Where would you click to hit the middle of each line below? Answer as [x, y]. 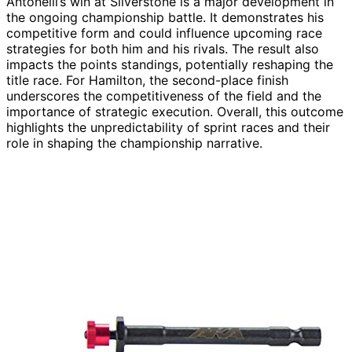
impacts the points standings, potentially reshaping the [170, 65]
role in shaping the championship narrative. [134, 143]
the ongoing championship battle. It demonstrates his [165, 18]
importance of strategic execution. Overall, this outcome [175, 112]
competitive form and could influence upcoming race [164, 33]
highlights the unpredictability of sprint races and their [168, 128]
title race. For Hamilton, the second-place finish [147, 81]
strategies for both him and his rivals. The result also [163, 49]
